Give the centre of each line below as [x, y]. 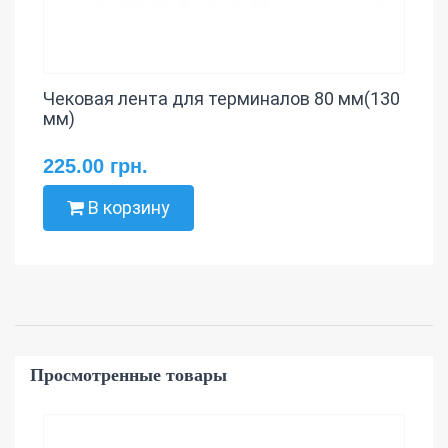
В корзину [127, 208]
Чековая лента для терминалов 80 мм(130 [221, 99]
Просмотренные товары [128, 375]
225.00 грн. [95, 166]
